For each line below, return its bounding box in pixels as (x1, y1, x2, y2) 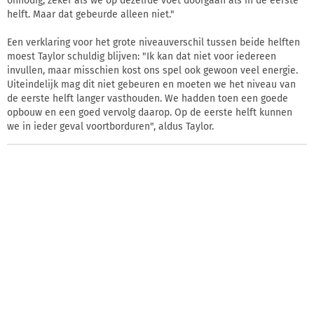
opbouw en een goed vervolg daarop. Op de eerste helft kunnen (7, 107, 292, 119)
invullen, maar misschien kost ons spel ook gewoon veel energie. (7, 64, 298, 77)
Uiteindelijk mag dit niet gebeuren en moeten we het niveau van (7, 78, 296, 91)
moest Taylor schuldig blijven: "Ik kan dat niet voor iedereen (7, 50, 276, 63)
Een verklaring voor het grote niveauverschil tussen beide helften (7, 36, 300, 49)
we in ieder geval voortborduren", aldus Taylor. (7, 121, 214, 133)
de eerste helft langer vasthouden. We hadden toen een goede (7, 93, 288, 105)
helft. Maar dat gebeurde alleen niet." (7, 8, 175, 21)
